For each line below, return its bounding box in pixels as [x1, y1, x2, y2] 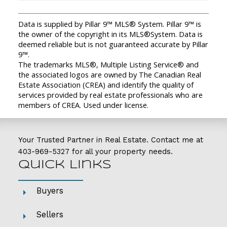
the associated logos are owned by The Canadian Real [18, 69, 201, 80]
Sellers [36, 210, 63, 220]
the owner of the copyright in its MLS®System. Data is [18, 29, 203, 40]
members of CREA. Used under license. [18, 100, 148, 110]
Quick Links [18, 160, 111, 171]
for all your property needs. [69, 146, 173, 156]
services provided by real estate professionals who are [18, 90, 203, 100]
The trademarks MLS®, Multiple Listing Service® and [18, 59, 199, 70]
